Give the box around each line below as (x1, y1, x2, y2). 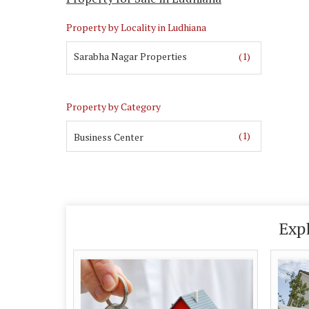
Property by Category (66, 99, 161, 113)
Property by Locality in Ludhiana (66, 20, 206, 34)
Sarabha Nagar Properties (74, 49, 187, 63)
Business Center (74, 130, 143, 143)
